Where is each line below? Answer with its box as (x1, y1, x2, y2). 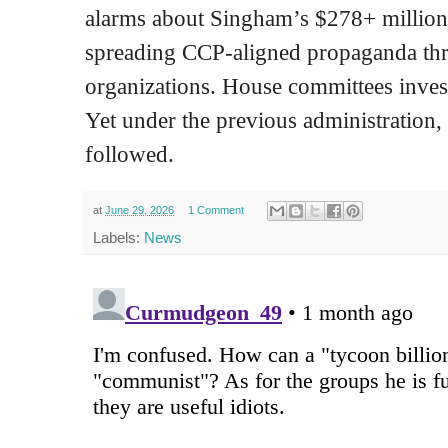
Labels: (93, 229, 144, 247)
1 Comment (187, 203, 244, 216)
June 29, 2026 (105, 203, 174, 216)
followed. (85, 140, 174, 167)
